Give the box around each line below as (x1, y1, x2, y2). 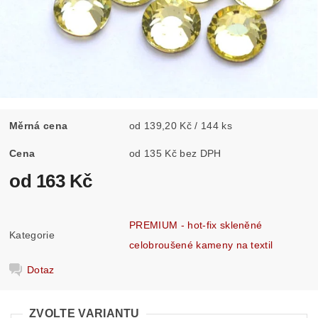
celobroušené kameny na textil (129, 238, 273, 251)
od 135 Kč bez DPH (180, 147, 221, 159)
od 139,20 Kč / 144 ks (129, 119, 232, 131)
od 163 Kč (9, 170, 92, 192)
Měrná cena (9, 119, 68, 131)
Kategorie (9, 229, 55, 241)
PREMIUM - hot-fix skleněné (129, 219, 263, 231)
